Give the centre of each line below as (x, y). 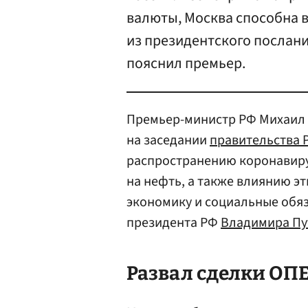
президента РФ (174, 223)
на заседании (168, 140)
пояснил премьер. (186, 63)
